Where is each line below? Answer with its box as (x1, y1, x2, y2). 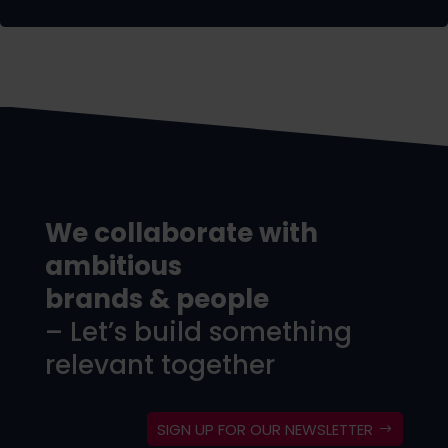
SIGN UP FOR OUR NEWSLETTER (157, 418, 374, 440)
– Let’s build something (44, 314, 352, 351)
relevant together (44, 347, 275, 384)
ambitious (44, 248, 182, 285)
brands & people (44, 281, 269, 318)
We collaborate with (44, 215, 318, 252)
